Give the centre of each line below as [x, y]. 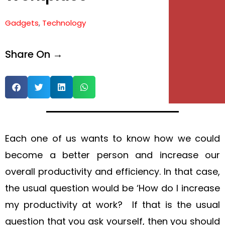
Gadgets [22, 23]
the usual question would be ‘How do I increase [113, 188]
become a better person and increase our [113, 155]
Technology [64, 23]
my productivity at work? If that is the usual [113, 205]
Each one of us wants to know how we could [113, 138]
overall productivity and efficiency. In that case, [113, 172]
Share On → [34, 54]
